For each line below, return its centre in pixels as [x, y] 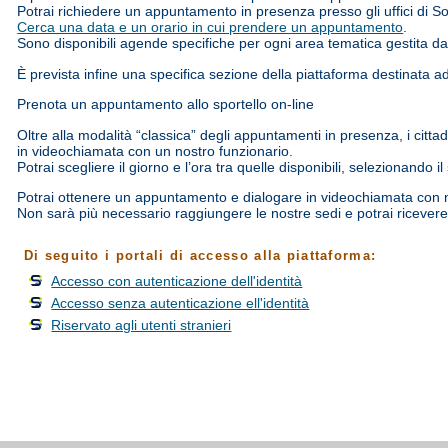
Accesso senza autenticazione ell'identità [180, 303]
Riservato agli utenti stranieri [141, 325]
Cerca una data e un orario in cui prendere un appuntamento [210, 27]
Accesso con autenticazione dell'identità [177, 282]
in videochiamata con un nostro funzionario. [155, 150]
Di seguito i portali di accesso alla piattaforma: [200, 256]
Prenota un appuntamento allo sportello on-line [166, 104]
